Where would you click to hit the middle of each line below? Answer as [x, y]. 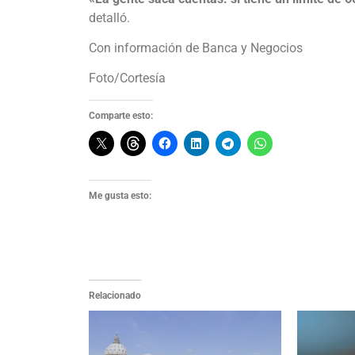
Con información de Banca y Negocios [196, 48]
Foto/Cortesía [127, 78]
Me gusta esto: [120, 195]
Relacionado [115, 295]
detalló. [109, 17]
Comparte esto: [121, 115]
